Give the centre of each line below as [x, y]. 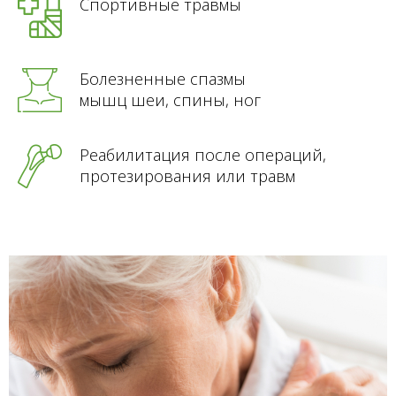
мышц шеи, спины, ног [170, 100]
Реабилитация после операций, [203, 155]
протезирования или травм [187, 176]
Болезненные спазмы [163, 79]
